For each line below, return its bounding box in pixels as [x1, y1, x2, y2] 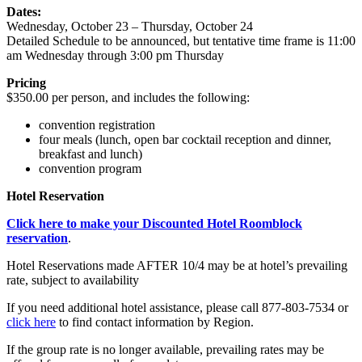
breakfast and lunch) [39, 146, 142, 161]
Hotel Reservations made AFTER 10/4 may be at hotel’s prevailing [6, 258, 347, 272]
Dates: [6, 4, 41, 19]
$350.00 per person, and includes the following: [6, 90, 250, 104]
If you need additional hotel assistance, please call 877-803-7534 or [6, 300, 348, 314]
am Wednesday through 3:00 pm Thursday [6, 48, 224, 62]
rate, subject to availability [6, 272, 139, 287]
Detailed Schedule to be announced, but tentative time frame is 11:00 [6, 33, 356, 48]
